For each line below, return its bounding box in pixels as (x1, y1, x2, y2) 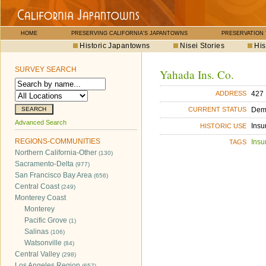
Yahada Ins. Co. (160, 67, 234, 82)
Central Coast (15, 182, 61, 191)
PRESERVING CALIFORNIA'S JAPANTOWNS (71, 30, 188, 36)
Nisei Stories (180, 42, 225, 50)
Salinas (24, 227, 50, 236)
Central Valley (15, 250, 62, 258)
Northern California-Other (15, 148, 99, 157)
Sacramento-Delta (15, 160, 75, 168)
